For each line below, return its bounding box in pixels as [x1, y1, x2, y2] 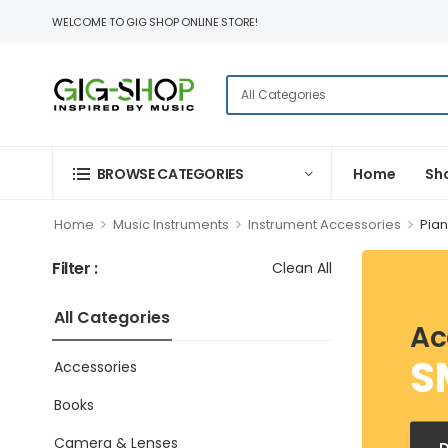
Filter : [52, 256, 98, 280]
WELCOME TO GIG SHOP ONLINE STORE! [52, 14, 259, 30]
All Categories [54, 306, 170, 329]
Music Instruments [112, 215, 229, 234]
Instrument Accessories [247, 215, 401, 234]
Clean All [272, 258, 332, 278]
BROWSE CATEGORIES [96, 163, 244, 184]
